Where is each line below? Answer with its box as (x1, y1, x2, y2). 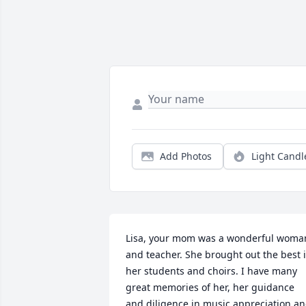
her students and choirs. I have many (126, 264, 297, 278)
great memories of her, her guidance (126, 281, 294, 294)
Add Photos (160, 150, 212, 163)
